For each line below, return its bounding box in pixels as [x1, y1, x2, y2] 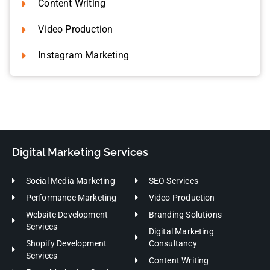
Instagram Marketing [38, 43, 130, 55]
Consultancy [148, 232, 197, 242]
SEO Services [148, 169, 198, 180]
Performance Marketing [25, 186, 117, 196]
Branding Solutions [148, 203, 222, 213]
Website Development [25, 203, 108, 213]
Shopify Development [25, 232, 107, 242]
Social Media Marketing [25, 169, 115, 180]
